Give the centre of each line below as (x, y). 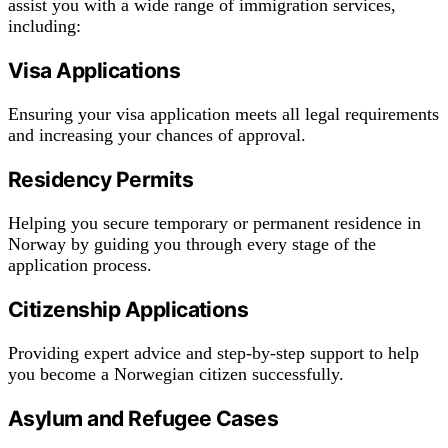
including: (44, 26)
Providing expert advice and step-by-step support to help (213, 353)
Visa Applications (94, 71)
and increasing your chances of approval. (157, 135)
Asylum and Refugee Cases (143, 419)
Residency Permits (101, 180)
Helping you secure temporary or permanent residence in (214, 223)
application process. (80, 265)
